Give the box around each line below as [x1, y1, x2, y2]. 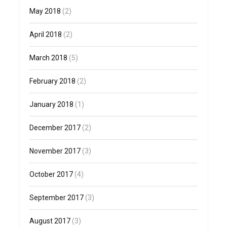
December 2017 [29, 124, 81, 132]
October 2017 [29, 170, 73, 179]
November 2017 [29, 147, 81, 156]
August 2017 [29, 217, 71, 225]
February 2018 [29, 77, 76, 86]
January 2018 [29, 100, 74, 109]
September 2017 [29, 194, 84, 202]
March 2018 [29, 54, 68, 62]
